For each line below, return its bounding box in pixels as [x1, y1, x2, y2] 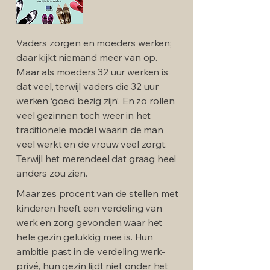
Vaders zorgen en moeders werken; [16, 36, 172, 49]
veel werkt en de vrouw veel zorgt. [16, 137, 167, 150]
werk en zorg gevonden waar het [16, 216, 163, 228]
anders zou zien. [16, 166, 87, 179]
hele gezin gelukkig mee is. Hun [16, 230, 154, 243]
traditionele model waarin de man [16, 123, 163, 136]
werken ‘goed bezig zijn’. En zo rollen [16, 94, 175, 107]
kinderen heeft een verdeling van [16, 201, 162, 214]
